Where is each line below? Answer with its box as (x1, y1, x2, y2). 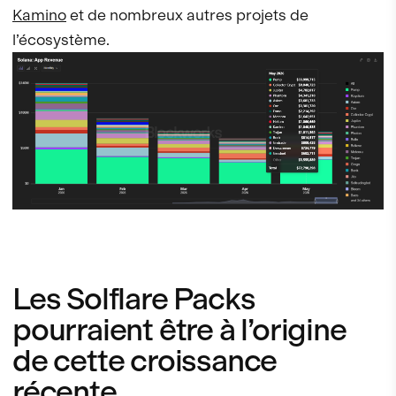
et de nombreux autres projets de (66, 4, 308, 24)
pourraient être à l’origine (12, 310, 346, 348)
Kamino (12, 4, 66, 24)
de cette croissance (12, 341, 278, 379)
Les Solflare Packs (12, 279, 255, 317)
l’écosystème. (12, 29, 110, 49)
